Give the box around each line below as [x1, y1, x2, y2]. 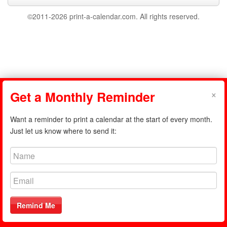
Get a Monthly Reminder [10, 88, 155, 106]
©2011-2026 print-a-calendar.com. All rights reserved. [27, 11, 200, 21]
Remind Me [17, 200, 55, 210]
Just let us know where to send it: [10, 126, 117, 136]
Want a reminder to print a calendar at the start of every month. [10, 114, 212, 124]
